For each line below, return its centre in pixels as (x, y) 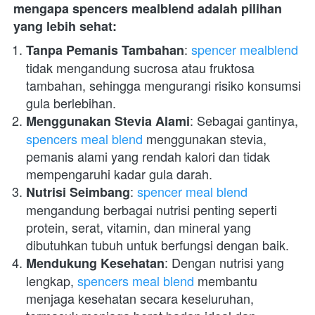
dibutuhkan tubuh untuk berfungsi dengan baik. (157, 245)
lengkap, (52, 281)
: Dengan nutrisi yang (224, 262)
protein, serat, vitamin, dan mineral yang (139, 227)
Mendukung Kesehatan (95, 263)
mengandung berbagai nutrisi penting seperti (152, 210)
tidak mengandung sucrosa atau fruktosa (140, 67)
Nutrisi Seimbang (78, 192)
